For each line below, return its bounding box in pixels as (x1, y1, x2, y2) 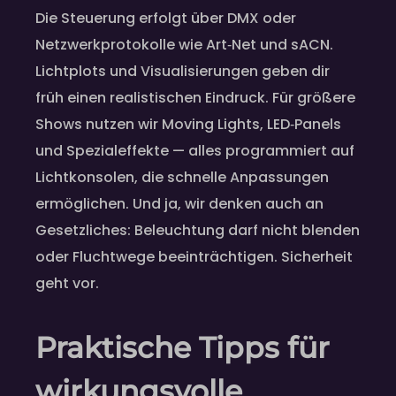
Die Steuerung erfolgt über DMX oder (35, 8, 296, 29)
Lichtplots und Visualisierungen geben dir (35, 61, 330, 82)
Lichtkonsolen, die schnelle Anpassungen (35, 167, 329, 188)
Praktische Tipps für (35, 330, 330, 366)
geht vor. (35, 273, 99, 294)
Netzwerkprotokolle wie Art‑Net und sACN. (35, 34, 333, 56)
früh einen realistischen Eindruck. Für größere (35, 88, 355, 109)
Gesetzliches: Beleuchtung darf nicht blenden (35, 220, 360, 241)
